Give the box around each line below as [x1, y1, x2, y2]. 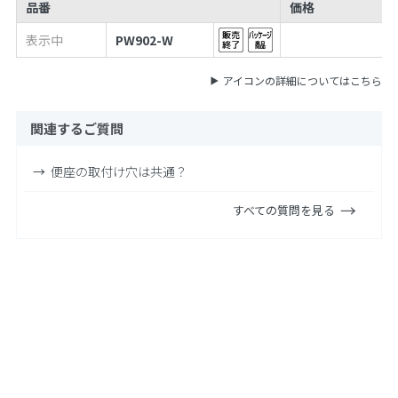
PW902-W [115, 31, 173, 50]
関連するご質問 [29, 119, 123, 139]
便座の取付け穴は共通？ [50, 163, 187, 181]
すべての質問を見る [233, 202, 336, 219]
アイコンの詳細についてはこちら [223, 73, 383, 89]
